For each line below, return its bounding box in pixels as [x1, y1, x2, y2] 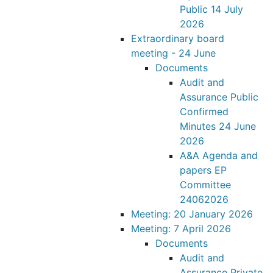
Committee [180, 179, 231, 191]
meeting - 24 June [131, 47, 216, 59]
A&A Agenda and [180, 149, 258, 161]
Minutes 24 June [180, 120, 256, 132]
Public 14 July [180, 3, 243, 15]
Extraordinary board [131, 32, 224, 44]
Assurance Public [180, 91, 258, 103]
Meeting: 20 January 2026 [131, 208, 253, 220]
